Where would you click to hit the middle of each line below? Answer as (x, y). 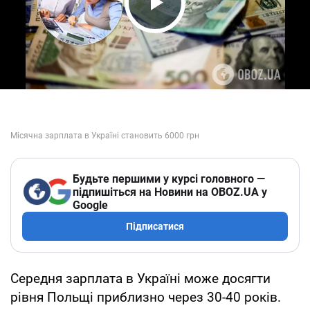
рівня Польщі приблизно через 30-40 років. (146, 297)
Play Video (194, 29)
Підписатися (155, 226)
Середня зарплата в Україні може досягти (140, 278)
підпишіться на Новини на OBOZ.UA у (170, 192)
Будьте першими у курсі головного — (169, 179)
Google (90, 205)
